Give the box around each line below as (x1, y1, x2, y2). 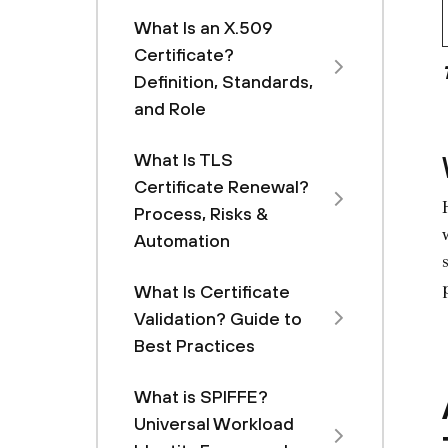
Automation (134, 230, 230, 251)
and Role (134, 98, 206, 119)
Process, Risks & (134, 203, 268, 224)
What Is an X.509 (134, 17, 273, 38)
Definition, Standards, (134, 71, 313, 92)
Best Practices (134, 335, 255, 356)
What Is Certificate (134, 281, 290, 302)
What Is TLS (134, 149, 233, 170)
